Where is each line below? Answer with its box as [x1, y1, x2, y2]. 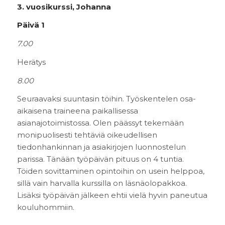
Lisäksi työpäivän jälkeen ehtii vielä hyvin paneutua [17, 190, 207, 200]
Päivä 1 [17, 20, 45, 30]
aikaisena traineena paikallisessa [17, 106, 138, 116]
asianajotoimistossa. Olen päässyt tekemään [17, 118, 184, 128]
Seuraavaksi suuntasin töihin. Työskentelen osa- [17, 94, 196, 104]
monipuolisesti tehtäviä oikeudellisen [17, 130, 157, 140]
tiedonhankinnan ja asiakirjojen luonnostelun [17, 142, 186, 152]
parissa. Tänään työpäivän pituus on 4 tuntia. [17, 154, 184, 164]
